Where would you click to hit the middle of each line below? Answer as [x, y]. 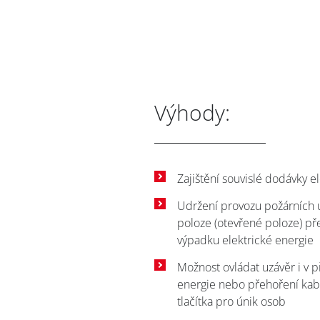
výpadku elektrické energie [245, 240]
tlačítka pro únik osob [231, 302]
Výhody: [192, 113]
